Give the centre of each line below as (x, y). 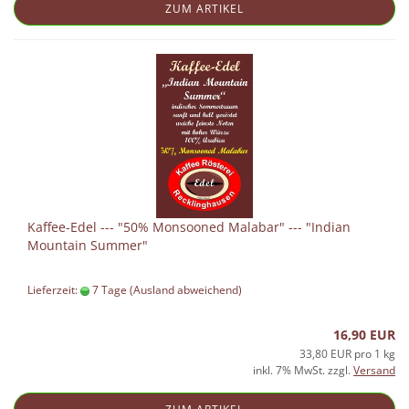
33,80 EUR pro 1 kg (347, 354)
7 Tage (108, 290)
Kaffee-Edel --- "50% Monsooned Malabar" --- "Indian (189, 227)
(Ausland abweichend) (186, 290)
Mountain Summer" (88, 245)
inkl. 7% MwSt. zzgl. (303, 370)
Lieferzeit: (54, 290)
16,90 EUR (364, 335)
